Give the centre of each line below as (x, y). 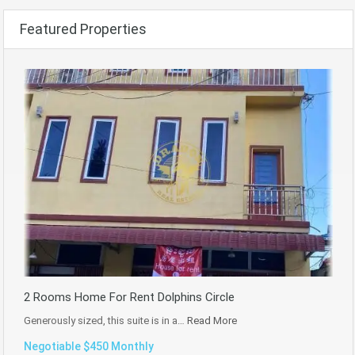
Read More (212, 321)
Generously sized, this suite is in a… (105, 321)
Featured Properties (83, 29)
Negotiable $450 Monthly (89, 347)
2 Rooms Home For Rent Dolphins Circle (129, 298)
